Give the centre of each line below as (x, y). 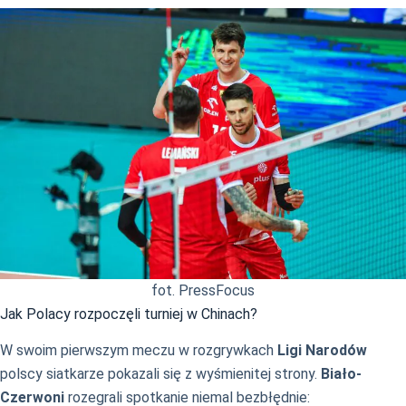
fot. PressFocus (203, 290)
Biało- (341, 374)
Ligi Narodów (322, 351)
